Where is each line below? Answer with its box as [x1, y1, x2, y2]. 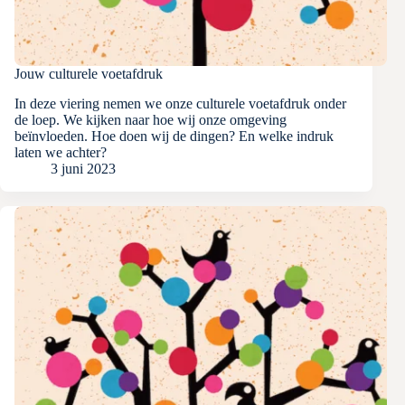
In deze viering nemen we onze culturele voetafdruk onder [14, 96, 346, 112]
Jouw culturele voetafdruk [14, 66, 163, 82]
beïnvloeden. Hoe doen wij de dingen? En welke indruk [14, 128, 334, 145]
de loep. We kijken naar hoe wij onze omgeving [14, 112, 287, 128]
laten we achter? [14, 145, 107, 161]
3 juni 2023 [51, 161, 116, 177]
